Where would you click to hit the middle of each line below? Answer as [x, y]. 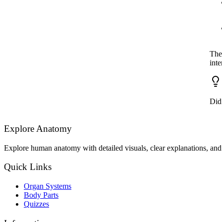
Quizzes [36, 204]
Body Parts [41, 195]
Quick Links [28, 167]
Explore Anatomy [38, 128]
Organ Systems [48, 186]
